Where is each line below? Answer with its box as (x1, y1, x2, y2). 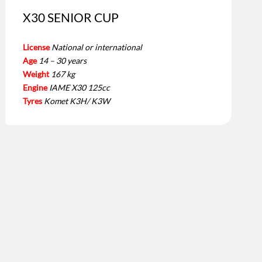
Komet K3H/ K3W (44, 95, 111, 106)
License (23, 42, 50, 52)
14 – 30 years (39, 55, 87, 65)
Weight (23, 68, 50, 79)
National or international (51, 42, 143, 52)
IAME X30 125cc (49, 82, 111, 92)
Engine (23, 82, 48, 92)
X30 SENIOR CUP (23, 9, 119, 25)
